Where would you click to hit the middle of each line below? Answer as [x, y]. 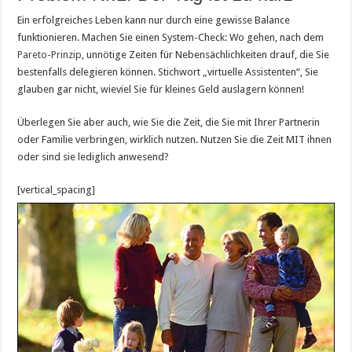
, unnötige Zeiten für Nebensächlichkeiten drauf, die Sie [206, 55]
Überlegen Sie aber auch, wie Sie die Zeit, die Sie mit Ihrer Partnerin [169, 122]
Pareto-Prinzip [50, 55]
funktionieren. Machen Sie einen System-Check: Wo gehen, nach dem [171, 37]
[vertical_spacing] [57, 190]
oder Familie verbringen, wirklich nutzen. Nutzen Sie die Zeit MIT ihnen [175, 139]
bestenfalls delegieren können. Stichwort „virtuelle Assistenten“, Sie [168, 72]
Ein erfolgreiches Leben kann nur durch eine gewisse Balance [154, 20]
